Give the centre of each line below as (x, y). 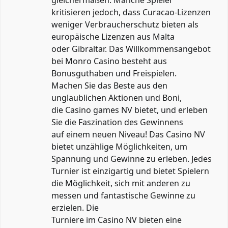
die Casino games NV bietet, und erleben (130, 110)
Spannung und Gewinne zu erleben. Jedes (132, 159)
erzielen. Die (75, 208)
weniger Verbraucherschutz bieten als (125, 25)
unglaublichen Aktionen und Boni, (117, 98)
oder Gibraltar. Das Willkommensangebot (131, 49)
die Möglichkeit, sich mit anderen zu (121, 183)
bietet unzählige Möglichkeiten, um (119, 147)
